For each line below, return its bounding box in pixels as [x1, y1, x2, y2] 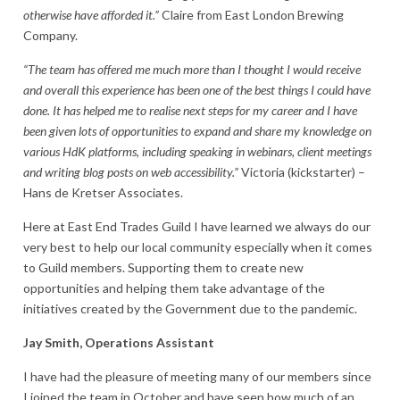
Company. [23, 28, 78, 44]
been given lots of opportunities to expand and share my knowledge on [23, 123, 371, 139]
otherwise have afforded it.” [23, 7, 162, 23]
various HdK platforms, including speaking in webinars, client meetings [23, 144, 371, 160]
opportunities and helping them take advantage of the [23, 279, 325, 296]
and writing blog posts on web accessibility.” [23, 164, 241, 180]
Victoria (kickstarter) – [241, 164, 365, 180]
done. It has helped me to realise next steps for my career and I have [23, 103, 357, 119]
